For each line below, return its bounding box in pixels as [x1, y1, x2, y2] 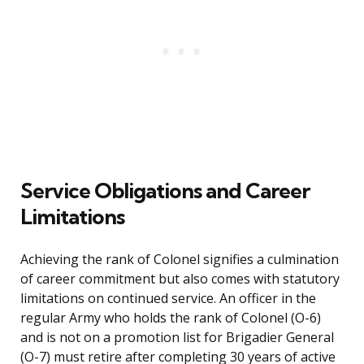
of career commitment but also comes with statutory [20, 270, 340, 288]
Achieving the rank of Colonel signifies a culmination [20, 250, 339, 269]
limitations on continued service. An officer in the [20, 289, 316, 308]
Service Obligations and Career [20, 177, 310, 205]
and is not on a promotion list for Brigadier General [20, 328, 334, 347]
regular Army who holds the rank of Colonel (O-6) [20, 309, 321, 327]
